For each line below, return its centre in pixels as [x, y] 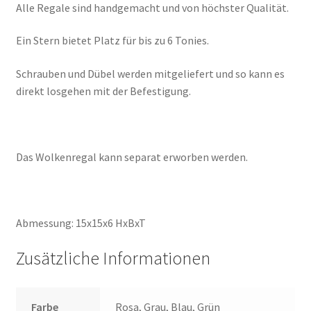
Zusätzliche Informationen [113, 259]
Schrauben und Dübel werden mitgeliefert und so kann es [150, 73]
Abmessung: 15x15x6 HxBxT [81, 223]
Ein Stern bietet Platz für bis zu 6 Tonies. [112, 41]
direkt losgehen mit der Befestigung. [103, 91]
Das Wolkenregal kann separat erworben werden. [132, 157]
